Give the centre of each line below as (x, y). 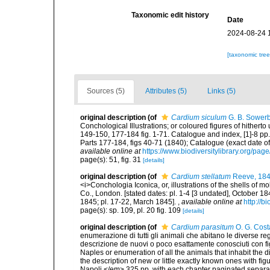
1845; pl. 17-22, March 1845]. (129, 202)
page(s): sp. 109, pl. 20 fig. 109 (131, 210)
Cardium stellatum (201, 177)
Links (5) (221, 91)
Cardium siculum (199, 118)
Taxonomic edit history (171, 15)
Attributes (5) (166, 91)
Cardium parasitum (202, 227)
